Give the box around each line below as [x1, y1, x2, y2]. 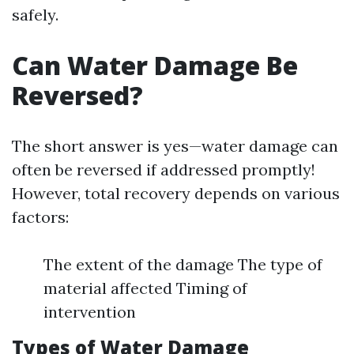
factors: [12, 207, 69, 227]
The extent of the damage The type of [43, 254, 322, 274]
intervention [43, 302, 136, 322]
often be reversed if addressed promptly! [12, 160, 315, 179]
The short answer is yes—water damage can [12, 136, 338, 156]
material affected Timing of [43, 278, 247, 298]
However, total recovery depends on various [12, 183, 340, 203]
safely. [12, 5, 58, 24]
